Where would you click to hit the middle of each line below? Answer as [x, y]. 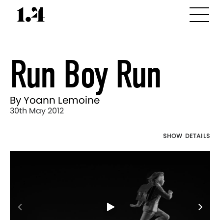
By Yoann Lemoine [55, 100]
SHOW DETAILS [186, 136]
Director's [24, 137]
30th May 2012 [37, 111]
